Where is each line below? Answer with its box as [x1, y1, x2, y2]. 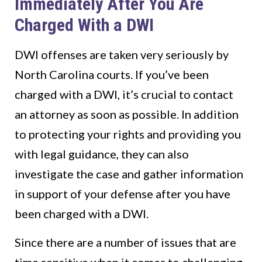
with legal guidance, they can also [15, 147, 189, 161]
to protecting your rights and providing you [15, 127, 241, 142]
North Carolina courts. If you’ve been [15, 67, 209, 82]
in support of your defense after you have [15, 187, 230, 201]
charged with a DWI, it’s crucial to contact [15, 87, 233, 102]
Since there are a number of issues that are [15, 235, 236, 250]
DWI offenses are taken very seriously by [15, 47, 229, 62]
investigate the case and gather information [15, 167, 243, 181]
